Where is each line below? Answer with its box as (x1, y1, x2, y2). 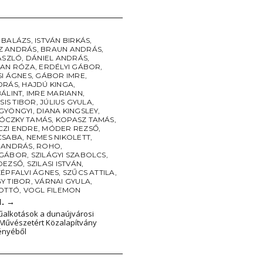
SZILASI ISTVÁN (26, 159, 82, 168)
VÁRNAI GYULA (35, 177, 90, 186)
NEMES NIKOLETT (26, 133, 90, 141)
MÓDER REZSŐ (42, 124, 99, 133)
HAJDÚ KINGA (22, 80, 74, 89)
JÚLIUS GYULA (40, 97, 92, 106)
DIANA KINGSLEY (36, 106, 99, 115)
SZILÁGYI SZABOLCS (31, 150, 106, 159)
